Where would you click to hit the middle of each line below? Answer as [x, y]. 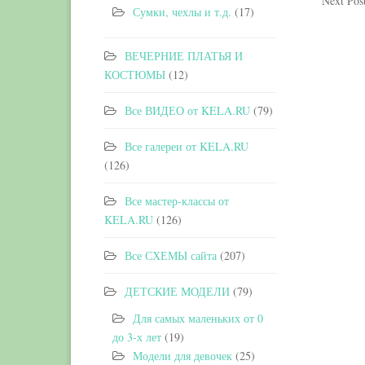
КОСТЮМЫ [135, 75]
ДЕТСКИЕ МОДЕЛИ [177, 291]
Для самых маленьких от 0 [198, 318]
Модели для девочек [182, 356]
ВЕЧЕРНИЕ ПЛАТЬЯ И [184, 56]
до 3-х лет [137, 337]
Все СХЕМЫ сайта [171, 255]
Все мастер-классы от [177, 201]
